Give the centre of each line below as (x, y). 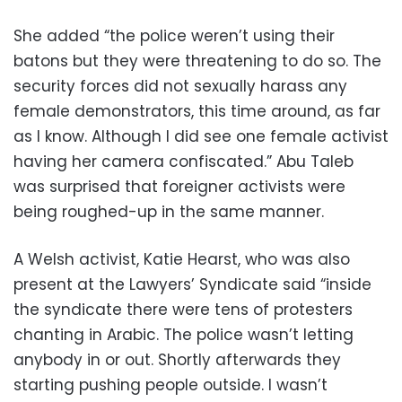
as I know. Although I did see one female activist (201, 136)
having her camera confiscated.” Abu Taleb (184, 162)
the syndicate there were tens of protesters (183, 310)
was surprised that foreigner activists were (179, 187)
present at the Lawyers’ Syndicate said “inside (192, 284)
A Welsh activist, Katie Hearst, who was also (182, 259)
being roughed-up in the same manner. (169, 212)
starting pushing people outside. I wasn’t (170, 385)
